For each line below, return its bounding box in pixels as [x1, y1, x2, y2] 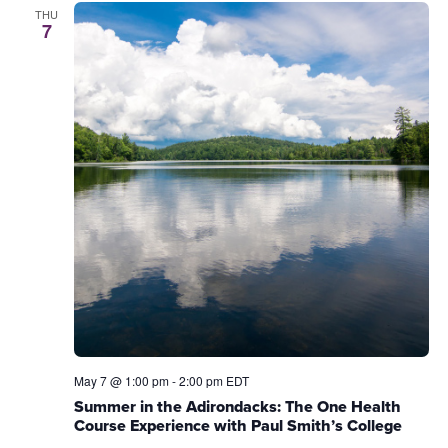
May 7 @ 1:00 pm [73, 371, 169, 389]
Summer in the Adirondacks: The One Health [73, 394, 401, 418]
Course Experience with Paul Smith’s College [73, 413, 402, 437]
